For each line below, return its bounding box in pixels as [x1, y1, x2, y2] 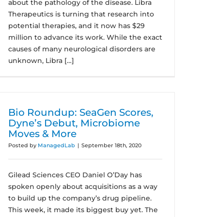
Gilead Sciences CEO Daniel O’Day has [8, 170, 142, 179]
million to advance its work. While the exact [8, 33, 162, 42]
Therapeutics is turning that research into [8, 10, 154, 18]
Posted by [8, 142, 38, 149]
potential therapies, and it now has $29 [8, 21, 145, 30]
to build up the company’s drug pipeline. [8, 194, 152, 202]
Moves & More [8, 128, 77, 139]
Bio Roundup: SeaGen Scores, [8, 107, 154, 118]
